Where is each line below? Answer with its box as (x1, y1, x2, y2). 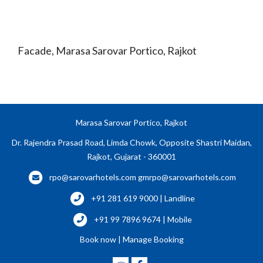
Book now (79, 234, 116, 245)
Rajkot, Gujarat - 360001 (87, 151, 176, 161)
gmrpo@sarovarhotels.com (138, 172, 236, 183)
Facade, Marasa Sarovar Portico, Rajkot (18, 43, 197, 57)
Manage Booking (122, 234, 184, 245)
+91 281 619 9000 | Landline (90, 193, 195, 204)
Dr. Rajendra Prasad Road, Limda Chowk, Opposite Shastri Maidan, (11, 137, 252, 147)
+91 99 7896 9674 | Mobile (93, 214, 192, 225)
